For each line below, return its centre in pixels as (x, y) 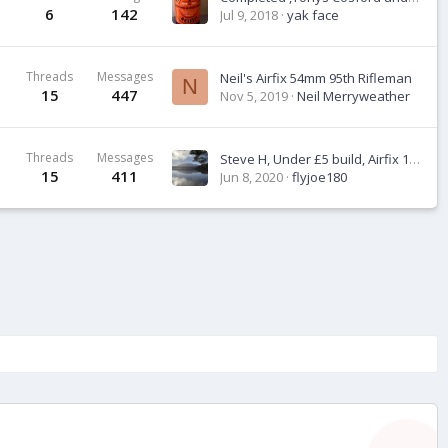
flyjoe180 (319, 177)
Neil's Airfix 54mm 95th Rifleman (316, 78)
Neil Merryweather (353, 96)
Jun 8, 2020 (251, 177)
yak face (313, 15)
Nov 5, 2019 (254, 96)
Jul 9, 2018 (249, 15)
